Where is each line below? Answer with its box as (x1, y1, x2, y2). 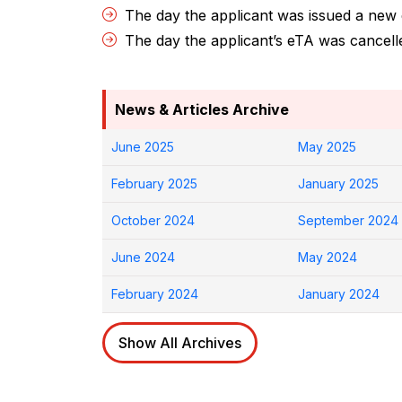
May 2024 (297, 249, 357, 266)
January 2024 (297, 286, 380, 302)
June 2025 (111, 139, 174, 155)
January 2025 (297, 176, 379, 192)
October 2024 (111, 213, 195, 229)
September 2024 (297, 213, 398, 229)
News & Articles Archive (115, 100, 289, 119)
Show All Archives (118, 334, 241, 353)
